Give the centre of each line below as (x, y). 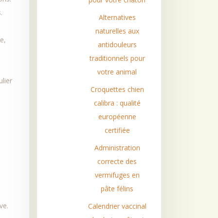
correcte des (117, 161)
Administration (117, 148)
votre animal (117, 72)
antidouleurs (117, 45)
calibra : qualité (117, 103)
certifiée (117, 130)
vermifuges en (117, 175)
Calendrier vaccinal (117, 206)
